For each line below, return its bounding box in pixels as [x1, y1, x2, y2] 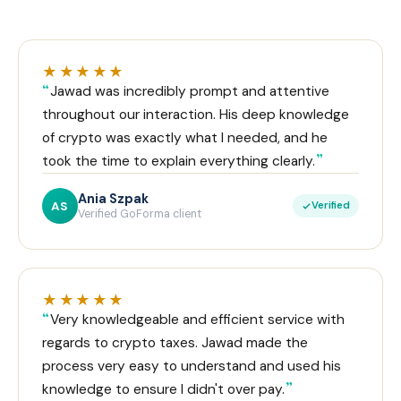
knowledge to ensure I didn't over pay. [42, 380, 285, 399]
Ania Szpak [78, 190, 149, 207]
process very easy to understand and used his [42, 357, 341, 376]
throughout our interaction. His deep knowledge [42, 106, 349, 124]
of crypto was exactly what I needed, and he [42, 129, 328, 148]
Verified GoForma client [78, 206, 201, 221]
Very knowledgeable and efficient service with [50, 311, 345, 329]
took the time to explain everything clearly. [42, 152, 315, 171]
